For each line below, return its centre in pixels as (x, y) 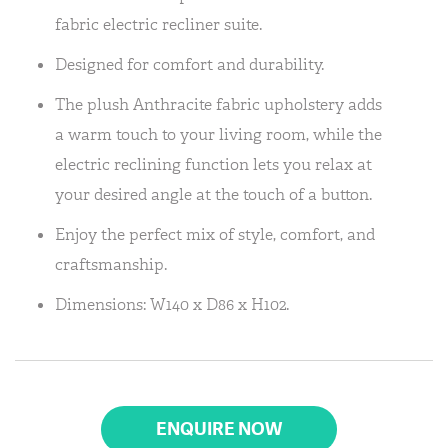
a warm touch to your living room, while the (218, 134)
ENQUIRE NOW (219, 428)
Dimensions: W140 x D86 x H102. (172, 304)
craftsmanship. (111, 264)
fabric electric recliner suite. (158, 24)
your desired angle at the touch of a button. (213, 194)
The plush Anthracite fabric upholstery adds (218, 104)
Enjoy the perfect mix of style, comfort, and (215, 234)
